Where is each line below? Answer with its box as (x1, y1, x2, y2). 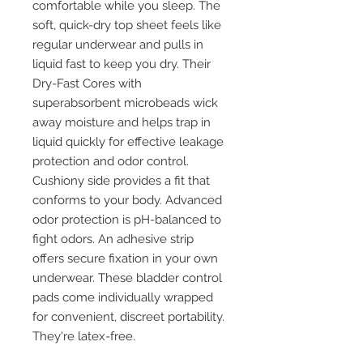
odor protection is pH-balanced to (32, 212, 221, 228)
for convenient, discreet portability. (32, 310, 224, 325)
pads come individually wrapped (32, 290, 213, 305)
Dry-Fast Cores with (32, 76, 142, 92)
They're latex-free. (32, 329, 135, 344)
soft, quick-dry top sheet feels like (32, 18, 221, 33)
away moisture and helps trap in (32, 115, 211, 130)
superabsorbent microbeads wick (32, 96, 218, 111)
